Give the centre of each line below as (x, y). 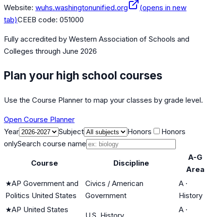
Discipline (131, 163)
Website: (19, 8)
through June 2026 (65, 51)
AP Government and (45, 183)
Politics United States (41, 195)
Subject (71, 131)
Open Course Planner (39, 119)
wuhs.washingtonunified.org (82, 8)
